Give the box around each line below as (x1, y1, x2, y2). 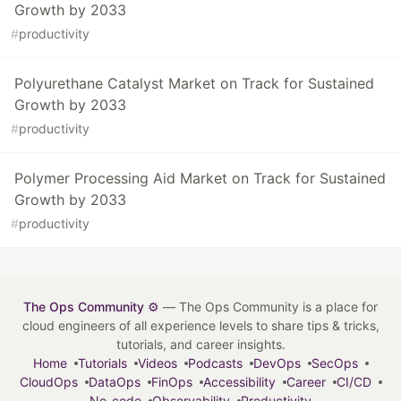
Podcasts (187, 355, 243, 371)
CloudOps (19, 374, 78, 389)
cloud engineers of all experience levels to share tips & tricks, (21, 318, 380, 333)
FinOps (150, 374, 192, 389)
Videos (137, 355, 177, 371)
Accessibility (202, 374, 276, 389)
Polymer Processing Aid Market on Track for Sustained (14, 169, 386, 187)
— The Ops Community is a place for (159, 299, 378, 314)
